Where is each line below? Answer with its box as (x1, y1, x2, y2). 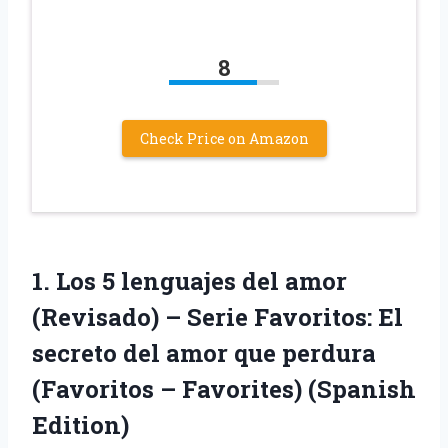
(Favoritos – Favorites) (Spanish (32, 373, 416, 406)
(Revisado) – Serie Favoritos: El (32, 301, 403, 334)
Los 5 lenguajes (56, 265, 236, 298)
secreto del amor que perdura (32, 337, 376, 370)
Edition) (32, 409, 129, 442)
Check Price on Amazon (139, 129, 309, 149)
